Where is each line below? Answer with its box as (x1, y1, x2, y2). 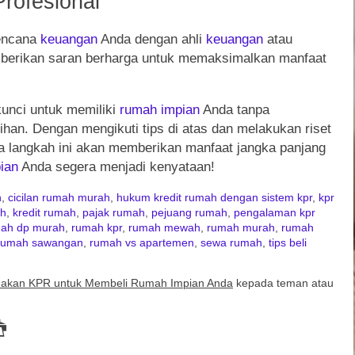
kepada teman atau (233, 277, 334, 290)
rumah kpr (71, 221, 122, 234)
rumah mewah (128, 221, 200, 234)
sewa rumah (200, 236, 262, 249)
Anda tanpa (200, 101, 269, 117)
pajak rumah (82, 206, 145, 219)
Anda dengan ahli (97, 31, 206, 47)
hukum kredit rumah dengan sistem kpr (116, 191, 312, 204)
